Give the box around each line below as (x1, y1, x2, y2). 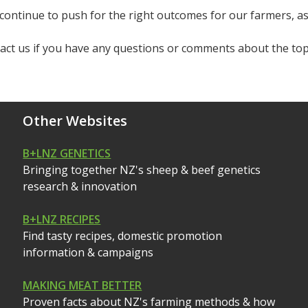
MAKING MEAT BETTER (23, 278, 142, 294)
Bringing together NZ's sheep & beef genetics (23, 162, 261, 178)
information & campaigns (23, 245, 154, 261)
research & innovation (23, 179, 137, 195)
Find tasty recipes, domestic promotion (23, 228, 223, 244)
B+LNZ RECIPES (23, 212, 101, 228)
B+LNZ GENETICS (23, 146, 111, 162)
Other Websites (23, 111, 128, 131)
